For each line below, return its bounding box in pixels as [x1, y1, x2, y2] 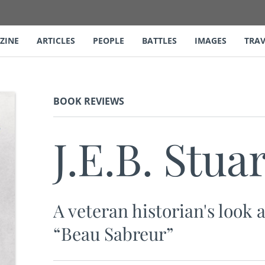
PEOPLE [93, 35, 124, 46]
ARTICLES [37, 35, 75, 46]
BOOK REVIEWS [53, 95, 125, 108]
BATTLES [142, 35, 177, 46]
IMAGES [195, 35, 227, 46]
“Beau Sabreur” [53, 222, 174, 245]
